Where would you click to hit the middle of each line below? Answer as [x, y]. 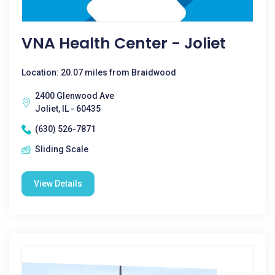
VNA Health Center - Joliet [124, 43]
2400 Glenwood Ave [75, 96]
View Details [58, 184]
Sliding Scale [62, 149]
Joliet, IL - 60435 [68, 109]
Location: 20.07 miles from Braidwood [99, 72]
